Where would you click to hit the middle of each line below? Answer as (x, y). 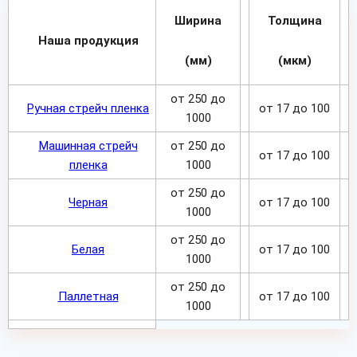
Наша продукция (88, 41)
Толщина (294, 21)
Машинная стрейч (88, 146)
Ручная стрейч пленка (88, 108)
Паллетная (88, 296)
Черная (88, 202)
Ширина (198, 21)
